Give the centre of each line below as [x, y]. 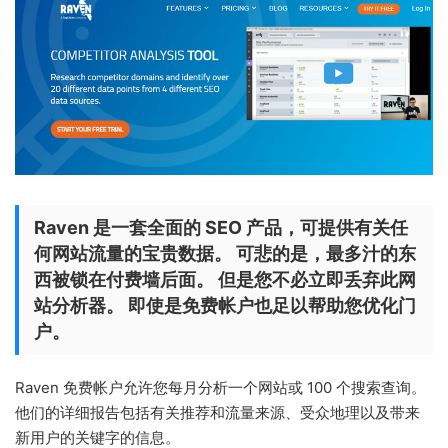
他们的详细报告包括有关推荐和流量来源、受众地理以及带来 [217, 412]
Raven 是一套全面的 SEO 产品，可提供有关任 [221, 227]
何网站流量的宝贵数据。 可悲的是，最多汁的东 [225, 253]
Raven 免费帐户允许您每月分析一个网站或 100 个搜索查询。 [220, 387]
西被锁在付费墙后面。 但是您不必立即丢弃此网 [225, 279]
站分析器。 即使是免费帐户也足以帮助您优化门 [225, 305]
